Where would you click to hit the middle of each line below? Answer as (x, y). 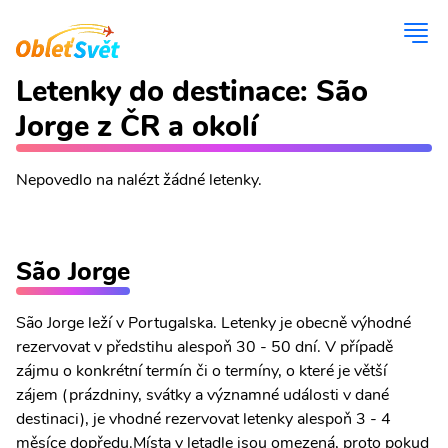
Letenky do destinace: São (192, 91)
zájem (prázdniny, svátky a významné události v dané (202, 395)
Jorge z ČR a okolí (137, 126)
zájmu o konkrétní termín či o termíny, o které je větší (201, 371)
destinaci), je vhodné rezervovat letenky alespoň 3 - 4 (203, 419)
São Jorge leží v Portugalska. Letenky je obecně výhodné (213, 323)
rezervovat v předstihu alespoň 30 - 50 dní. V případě (204, 347)
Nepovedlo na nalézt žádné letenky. (139, 180)
